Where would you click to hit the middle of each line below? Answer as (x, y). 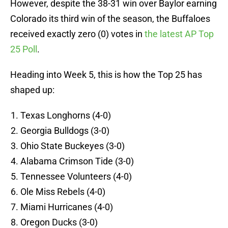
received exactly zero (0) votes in (77, 34)
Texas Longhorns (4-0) (66, 116)
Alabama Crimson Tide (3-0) (77, 161)
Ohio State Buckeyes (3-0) (73, 146)
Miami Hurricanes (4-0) (67, 207)
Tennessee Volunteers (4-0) (76, 177)
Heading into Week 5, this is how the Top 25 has (106, 75)
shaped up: (32, 90)
